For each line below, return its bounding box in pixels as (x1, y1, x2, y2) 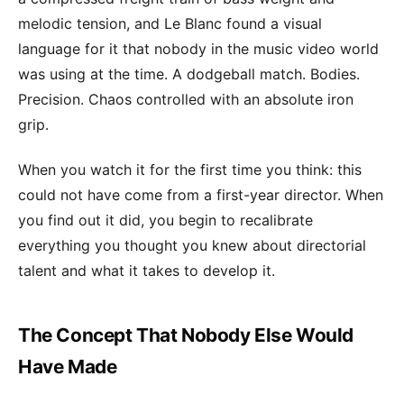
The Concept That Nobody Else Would (18, 324, 353, 347)
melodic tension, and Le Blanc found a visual (18, 14, 322, 32)
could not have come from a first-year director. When (18, 186, 383, 205)
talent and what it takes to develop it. (18, 262, 275, 280)
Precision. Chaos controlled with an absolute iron (18, 89, 353, 108)
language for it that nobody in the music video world (18, 39, 379, 58)
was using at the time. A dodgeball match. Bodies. (18, 64, 360, 83)
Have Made (18, 355, 117, 379)
